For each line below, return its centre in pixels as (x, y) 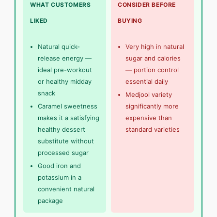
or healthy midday (65, 81)
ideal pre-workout (65, 70)
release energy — (65, 58)
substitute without (66, 141)
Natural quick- (59, 46)
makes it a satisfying (69, 117)
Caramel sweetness (68, 106)
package (50, 200)
